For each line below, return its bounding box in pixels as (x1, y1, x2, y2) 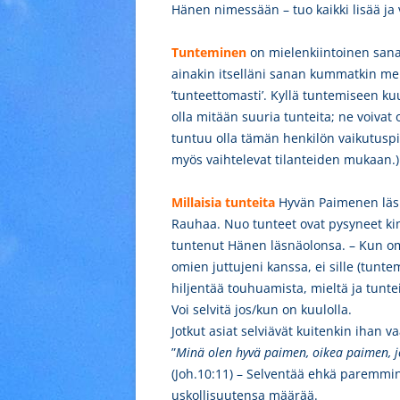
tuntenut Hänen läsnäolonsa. (171, 237, 349, 254)
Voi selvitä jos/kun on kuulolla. (171, 301, 352, 318)
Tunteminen (171, 44, 246, 61)
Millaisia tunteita (171, 194, 275, 211)
